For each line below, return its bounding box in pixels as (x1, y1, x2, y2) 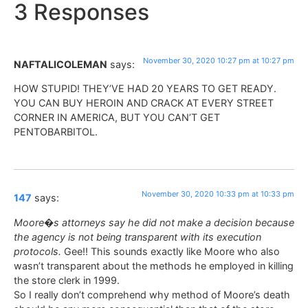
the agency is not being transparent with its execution (14, 230, 261, 243)
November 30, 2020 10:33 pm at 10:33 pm (142, 189, 294, 199)
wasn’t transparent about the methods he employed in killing (14, 259, 294, 272)
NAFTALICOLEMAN (14, 58, 107, 70)
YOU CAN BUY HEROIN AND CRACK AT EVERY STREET (14, 97, 274, 109)
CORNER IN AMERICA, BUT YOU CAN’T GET (14, 111, 220, 124)
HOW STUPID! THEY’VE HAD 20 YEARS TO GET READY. (14, 82, 276, 95)
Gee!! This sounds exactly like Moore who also (61, 245, 280, 257)
